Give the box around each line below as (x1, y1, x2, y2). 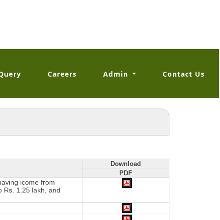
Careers (47, 69, 77, 79)
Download (110, 160, 141, 167)
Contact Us (163, 69, 205, 79)
